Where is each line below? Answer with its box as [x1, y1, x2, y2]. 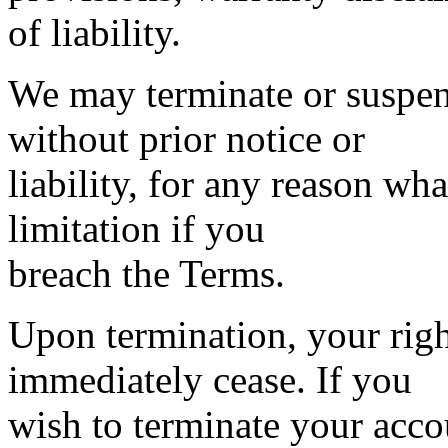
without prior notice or [8, 117, 365, 160]
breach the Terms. [8, 252, 285, 295]
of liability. [8, 11, 181, 54]
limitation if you [8, 207, 265, 250]
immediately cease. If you [8, 358, 412, 401]
